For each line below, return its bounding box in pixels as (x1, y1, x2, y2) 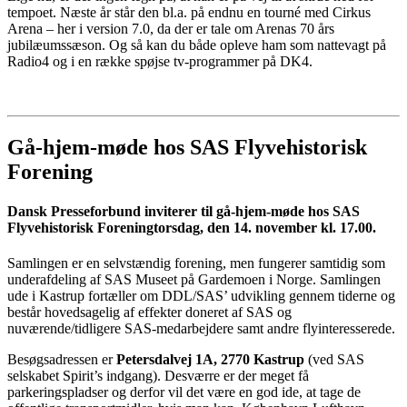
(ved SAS (304, 352, 364, 368)
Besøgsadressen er (7, 352, 116, 368)
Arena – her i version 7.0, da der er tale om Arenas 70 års (7, 20, 334, 36)
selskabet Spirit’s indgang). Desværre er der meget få (7, 368, 309, 384)
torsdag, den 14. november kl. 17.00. (154, 220, 376, 236)
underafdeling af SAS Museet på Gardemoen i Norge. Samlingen (7, 272, 381, 288)
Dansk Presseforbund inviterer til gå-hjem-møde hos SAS (7, 203, 360, 220)
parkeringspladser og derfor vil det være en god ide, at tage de (7, 384, 361, 401)
